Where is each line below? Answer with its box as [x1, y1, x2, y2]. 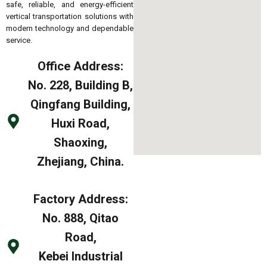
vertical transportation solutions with [6, 11, 133, 21]
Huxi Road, [51, 116, 110, 131]
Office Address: [38, 58, 124, 73]
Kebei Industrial [38, 249, 123, 263]
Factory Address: [33, 191, 128, 206]
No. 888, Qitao [42, 210, 119, 225]
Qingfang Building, [30, 97, 131, 111]
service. [6, 35, 32, 45]
